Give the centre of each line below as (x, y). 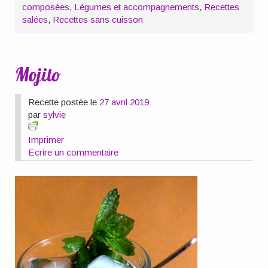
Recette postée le (64, 102)
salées (35, 20)
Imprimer (46, 139)
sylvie (55, 114)
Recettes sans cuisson (98, 20)
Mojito (38, 74)
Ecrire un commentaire (74, 152)
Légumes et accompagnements (137, 7)
